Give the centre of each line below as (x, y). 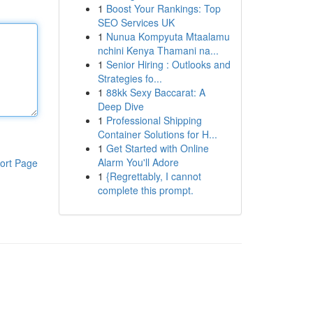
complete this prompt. (145, 190)
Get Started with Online (157, 148)
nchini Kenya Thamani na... (158, 50)
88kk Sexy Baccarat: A (155, 92)
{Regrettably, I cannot (153, 176)
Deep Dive (121, 106)
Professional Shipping (154, 120)
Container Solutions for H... (157, 134)
